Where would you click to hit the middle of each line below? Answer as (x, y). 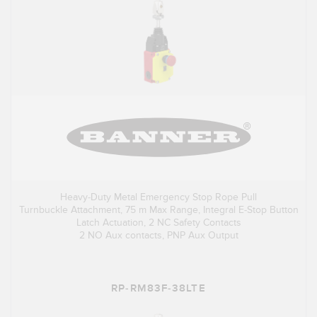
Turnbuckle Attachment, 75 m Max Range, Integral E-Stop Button (158, 210)
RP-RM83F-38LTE (158, 289)
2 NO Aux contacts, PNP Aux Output (158, 236)
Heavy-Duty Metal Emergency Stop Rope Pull (158, 197)
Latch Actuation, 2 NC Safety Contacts (158, 223)
